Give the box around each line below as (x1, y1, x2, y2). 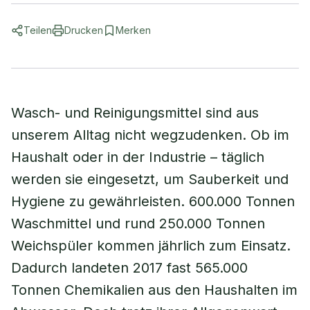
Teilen (24, 24, 52, 36)
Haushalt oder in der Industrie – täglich (11, 149, 264, 165)
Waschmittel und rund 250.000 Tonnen (11, 215, 265, 232)
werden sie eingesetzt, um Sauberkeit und (11, 171, 289, 188)
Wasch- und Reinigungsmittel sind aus (11, 104, 259, 121)
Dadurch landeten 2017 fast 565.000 (11, 259, 248, 276)
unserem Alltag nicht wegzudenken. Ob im (11, 127, 289, 143)
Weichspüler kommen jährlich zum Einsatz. (11, 237, 291, 254)
